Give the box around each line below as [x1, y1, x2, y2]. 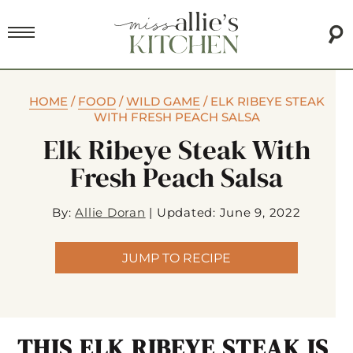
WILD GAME [125, 94, 200, 110]
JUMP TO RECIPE [121, 250, 231, 266]
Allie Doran [75, 205, 146, 221]
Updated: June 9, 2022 [156, 205, 301, 221]
